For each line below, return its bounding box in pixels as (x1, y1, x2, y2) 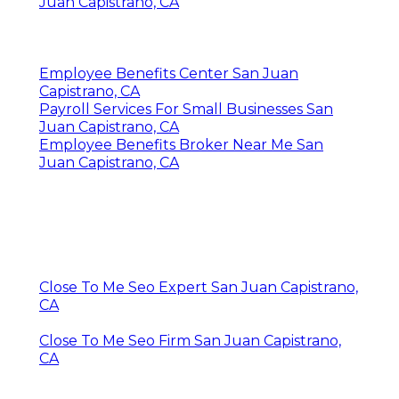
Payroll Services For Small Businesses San (39, 101, 333, 118)
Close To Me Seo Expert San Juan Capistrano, (39, 279, 358, 297)
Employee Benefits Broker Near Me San (39, 136, 323, 154)
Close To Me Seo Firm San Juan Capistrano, (39, 332, 341, 350)
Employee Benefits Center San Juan (39, 65, 298, 83)
